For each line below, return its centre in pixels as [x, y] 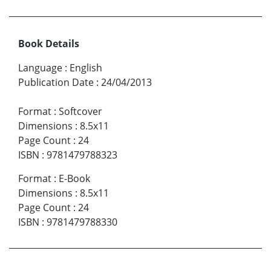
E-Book [74, 179]
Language [40, 68]
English [86, 68]
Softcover [80, 112]
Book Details [49, 44]
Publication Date [56, 83]
